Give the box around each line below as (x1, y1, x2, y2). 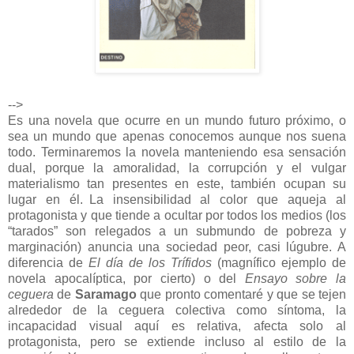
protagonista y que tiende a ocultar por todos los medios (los (8, 208, 346, 222)
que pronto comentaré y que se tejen (136, 287, 347, 301)
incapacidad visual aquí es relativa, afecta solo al (8, 318, 346, 333)
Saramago (74, 287, 137, 301)
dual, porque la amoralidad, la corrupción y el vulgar (8, 160, 346, 175)
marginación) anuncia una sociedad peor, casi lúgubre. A (8, 239, 346, 254)
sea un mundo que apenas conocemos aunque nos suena (8, 129, 346, 143)
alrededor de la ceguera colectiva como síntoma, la (8, 303, 346, 317)
